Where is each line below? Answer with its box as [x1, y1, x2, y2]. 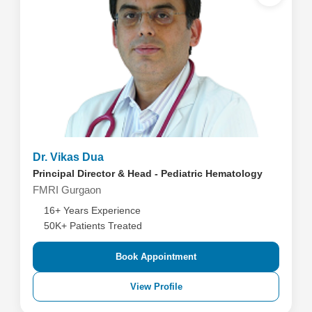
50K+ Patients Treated [43, 220, 142, 231]
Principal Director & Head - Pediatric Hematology [32, 168, 263, 179]
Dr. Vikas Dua [32, 151, 104, 163]
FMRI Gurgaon [32, 184, 101, 196]
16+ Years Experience [43, 205, 141, 216]
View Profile [130, 281, 182, 292]
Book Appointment [116, 251, 196, 262]
